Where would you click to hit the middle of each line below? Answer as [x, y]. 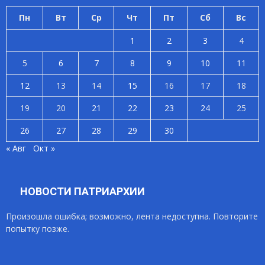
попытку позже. [38, 228]
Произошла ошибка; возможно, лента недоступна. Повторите [132, 216]
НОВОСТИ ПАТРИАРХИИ [83, 191]
